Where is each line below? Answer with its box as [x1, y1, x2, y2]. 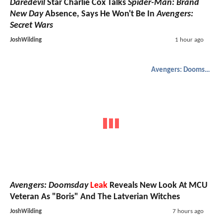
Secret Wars [10, 21, 53, 31]
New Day [10, 9, 43, 19]
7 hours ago [172, 208, 204, 215]
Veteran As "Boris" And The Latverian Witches [10, 192, 180, 202]
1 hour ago [174, 37, 204, 44]
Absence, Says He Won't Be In [43, 9, 157, 19]
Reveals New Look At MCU [108, 180, 208, 190]
